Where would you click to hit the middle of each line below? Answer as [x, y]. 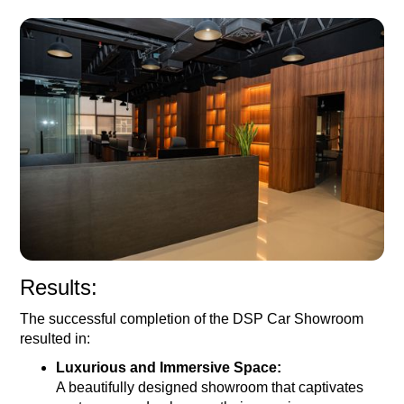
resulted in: [55, 338]
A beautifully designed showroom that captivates [210, 387]
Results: [59, 287]
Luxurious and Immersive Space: [169, 367]
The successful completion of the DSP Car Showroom [192, 318]
